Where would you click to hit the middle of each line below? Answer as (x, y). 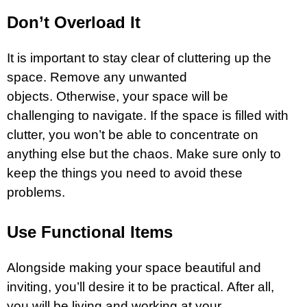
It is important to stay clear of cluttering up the (139, 58)
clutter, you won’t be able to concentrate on (133, 134)
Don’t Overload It (74, 22)
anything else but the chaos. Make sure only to (144, 153)
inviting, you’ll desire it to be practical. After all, (140, 286)
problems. (36, 192)
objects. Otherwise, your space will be (118, 96)
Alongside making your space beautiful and (134, 267)
